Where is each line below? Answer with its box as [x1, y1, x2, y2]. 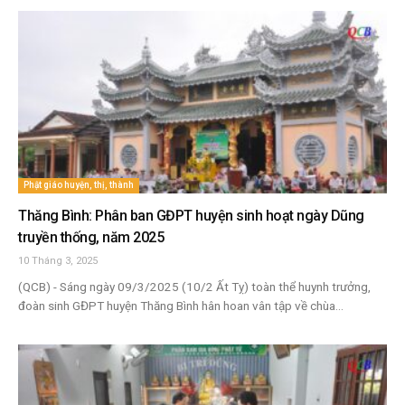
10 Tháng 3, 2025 [18, 254, 98, 267]
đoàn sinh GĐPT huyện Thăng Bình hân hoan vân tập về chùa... [18, 297, 344, 313]
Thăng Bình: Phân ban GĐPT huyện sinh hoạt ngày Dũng [18, 206, 364, 224]
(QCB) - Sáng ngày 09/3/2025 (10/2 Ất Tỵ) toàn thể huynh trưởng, [18, 278, 371, 294]
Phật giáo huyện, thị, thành [24, 179, 134, 190]
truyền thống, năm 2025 [18, 228, 164, 246]
